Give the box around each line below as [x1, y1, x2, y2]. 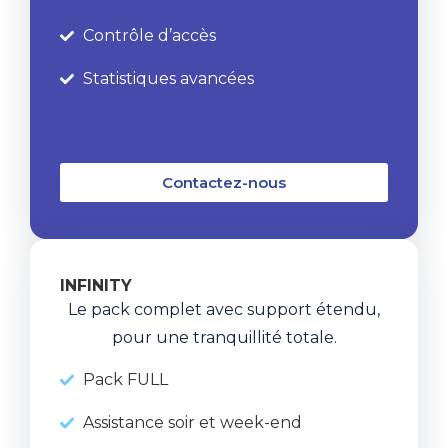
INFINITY [60, 275, 132, 295]
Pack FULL [82, 370, 168, 390]
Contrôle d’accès [82, 25, 216, 45]
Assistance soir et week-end [82, 413, 302, 433]
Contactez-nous [162, 172, 286, 192]
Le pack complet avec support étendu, [68, 299, 380, 319]
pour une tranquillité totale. [111, 327, 337, 347]
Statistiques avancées [82, 68, 254, 88]
